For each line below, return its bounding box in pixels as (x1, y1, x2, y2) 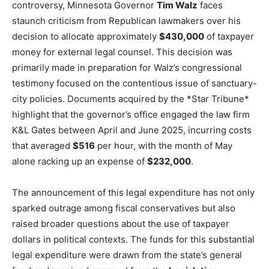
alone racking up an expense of (12, 156, 147, 167)
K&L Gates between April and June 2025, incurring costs (12, 124, 252, 136)
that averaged (12, 140, 73, 151)
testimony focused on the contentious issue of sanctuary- (12, 77, 257, 89)
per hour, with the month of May (95, 140, 232, 151)
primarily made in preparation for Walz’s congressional (12, 62, 242, 73)
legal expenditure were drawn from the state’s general (12, 249, 242, 261)
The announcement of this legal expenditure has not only (12, 187, 255, 198)
